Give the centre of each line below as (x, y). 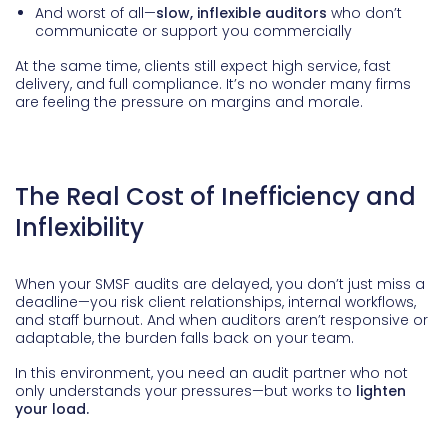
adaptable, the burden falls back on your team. (184, 338)
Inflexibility (79, 228)
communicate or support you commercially (193, 31)
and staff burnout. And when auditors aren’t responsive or (221, 320)
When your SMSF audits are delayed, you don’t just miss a (220, 284)
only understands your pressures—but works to (185, 391)
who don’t (364, 13)
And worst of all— (95, 13)
